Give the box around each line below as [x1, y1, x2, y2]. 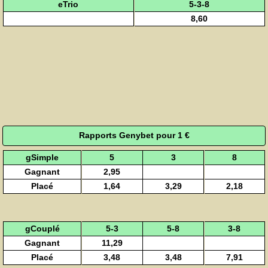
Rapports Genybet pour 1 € [78, 130, 190, 141]
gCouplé [25, 223, 60, 233]
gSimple [26, 152, 59, 162]
